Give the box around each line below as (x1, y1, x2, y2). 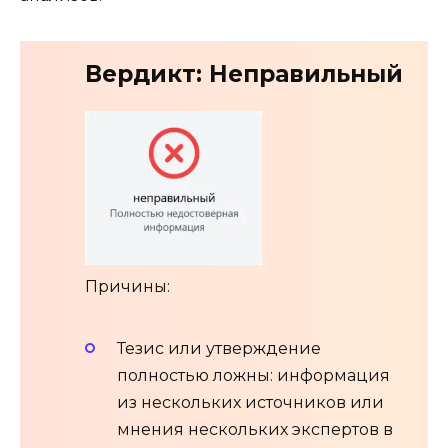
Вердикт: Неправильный (85, 60, 403, 89)
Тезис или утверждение (117, 339, 321, 359)
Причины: (85, 276, 170, 296)
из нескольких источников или (117, 393, 384, 413)
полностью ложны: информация (117, 366, 390, 386)
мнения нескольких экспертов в (117, 420, 393, 440)
